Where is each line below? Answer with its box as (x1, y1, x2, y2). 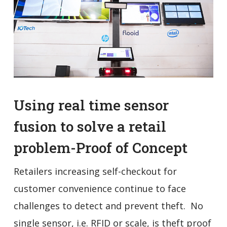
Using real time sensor (13, 95, 169, 115)
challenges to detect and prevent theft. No (13, 199, 203, 212)
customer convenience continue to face (13, 182, 186, 195)
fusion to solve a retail (13, 117, 166, 136)
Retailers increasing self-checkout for (13, 165, 177, 177)
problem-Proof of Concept (13, 138, 187, 157)
